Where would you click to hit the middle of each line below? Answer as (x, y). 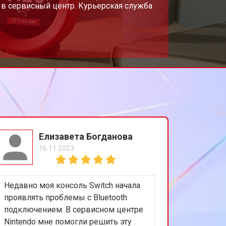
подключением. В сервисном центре (73, 209)
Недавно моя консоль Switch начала (72, 185)
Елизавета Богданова (86, 136)
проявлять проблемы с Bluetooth (65, 197)
